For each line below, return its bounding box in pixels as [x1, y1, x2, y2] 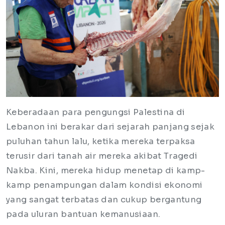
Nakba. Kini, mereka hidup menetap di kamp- [6, 165, 205, 176]
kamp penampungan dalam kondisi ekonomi [6, 180, 203, 191]
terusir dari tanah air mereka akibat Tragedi [6, 151, 198, 162]
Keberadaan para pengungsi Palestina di [6, 107, 185, 118]
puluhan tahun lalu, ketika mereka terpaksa [6, 136, 195, 147]
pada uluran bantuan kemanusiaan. [6, 209, 163, 220]
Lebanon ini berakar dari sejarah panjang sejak [6, 122, 215, 133]
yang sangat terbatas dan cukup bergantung [6, 194, 202, 205]
